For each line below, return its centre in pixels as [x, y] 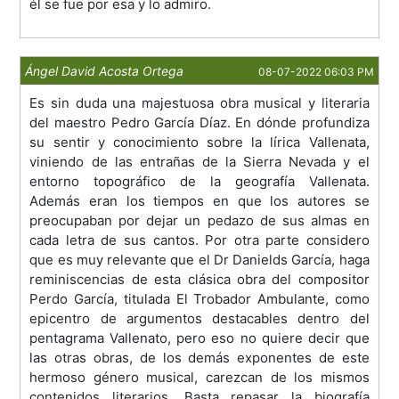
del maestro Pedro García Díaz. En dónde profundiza [199, 123]
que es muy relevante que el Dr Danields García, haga [199, 260]
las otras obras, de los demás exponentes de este [199, 358]
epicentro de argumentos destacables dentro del [199, 319]
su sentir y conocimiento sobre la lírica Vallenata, [199, 142]
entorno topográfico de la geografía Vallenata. [199, 182]
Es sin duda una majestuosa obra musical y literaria [199, 103]
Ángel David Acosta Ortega [105, 71]
